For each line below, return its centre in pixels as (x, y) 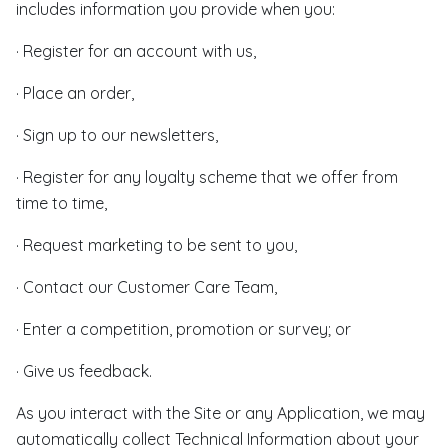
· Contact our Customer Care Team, (146, 287)
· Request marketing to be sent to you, (156, 245)
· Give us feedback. (84, 371)
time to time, (61, 203)
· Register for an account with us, (136, 51)
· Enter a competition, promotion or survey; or (183, 329)
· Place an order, (75, 93)
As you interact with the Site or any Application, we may (220, 413)
